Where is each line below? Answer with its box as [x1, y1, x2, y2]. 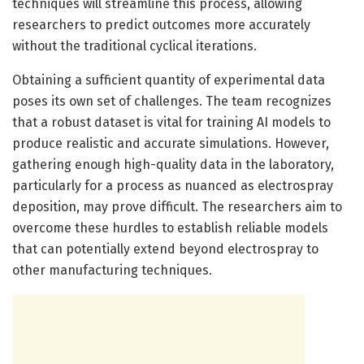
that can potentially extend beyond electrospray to [12, 240, 318, 257]
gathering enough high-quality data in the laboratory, [12, 156, 334, 172]
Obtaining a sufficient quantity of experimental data [12, 71, 325, 88]
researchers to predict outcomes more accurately [12, 16, 310, 32]
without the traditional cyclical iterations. [12, 37, 257, 54]
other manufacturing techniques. [12, 262, 212, 278]
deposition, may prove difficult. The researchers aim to [12, 198, 342, 214]
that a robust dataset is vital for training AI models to [12, 114, 331, 130]
